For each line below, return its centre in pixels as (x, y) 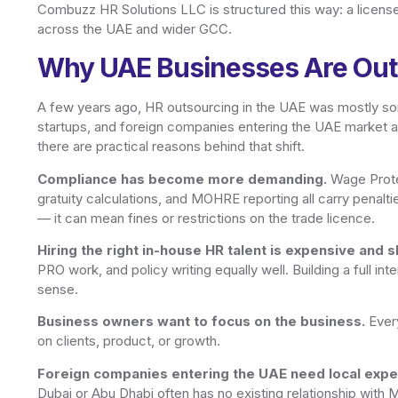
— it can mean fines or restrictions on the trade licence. (206, 218)
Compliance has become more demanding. (182, 179)
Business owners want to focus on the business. (201, 322)
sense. (58, 290)
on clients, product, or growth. (129, 341)
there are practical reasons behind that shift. (171, 147)
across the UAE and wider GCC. (135, 28)
